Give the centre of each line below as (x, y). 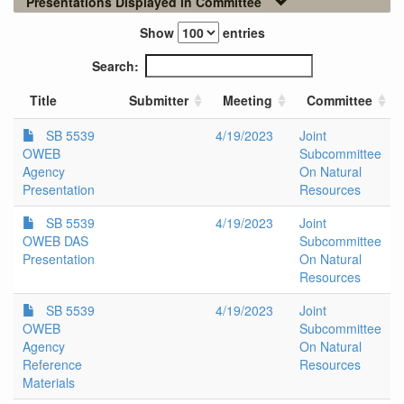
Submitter (159, 101)
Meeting (248, 101)
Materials (49, 383)
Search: (115, 66)
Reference (52, 365)
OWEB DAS (55, 241)
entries (242, 33)
